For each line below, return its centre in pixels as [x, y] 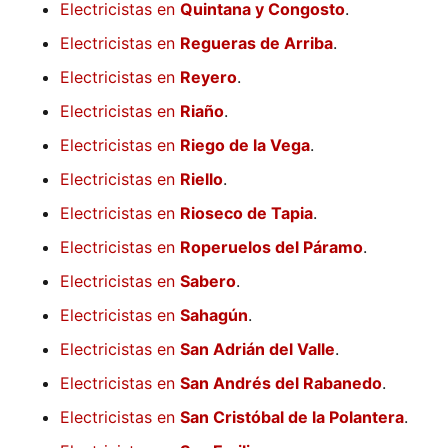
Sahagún [214, 315]
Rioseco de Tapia [246, 213]
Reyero [208, 77]
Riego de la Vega [245, 145]
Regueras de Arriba [256, 43]
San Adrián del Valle [257, 349]
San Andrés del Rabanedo [281, 383]
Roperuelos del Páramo [271, 247]
